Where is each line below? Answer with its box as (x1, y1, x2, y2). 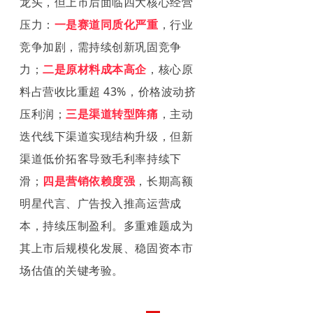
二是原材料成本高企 (43, 61, 147, 77)
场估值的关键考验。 (20, 262, 124, 278)
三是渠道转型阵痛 (66, 105, 159, 122)
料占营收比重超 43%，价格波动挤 (20, 83, 196, 99)
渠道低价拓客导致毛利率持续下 (20, 150, 182, 166)
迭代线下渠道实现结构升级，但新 (20, 128, 194, 144)
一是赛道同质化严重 (54, 16, 159, 32)
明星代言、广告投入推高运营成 (20, 195, 182, 211)
